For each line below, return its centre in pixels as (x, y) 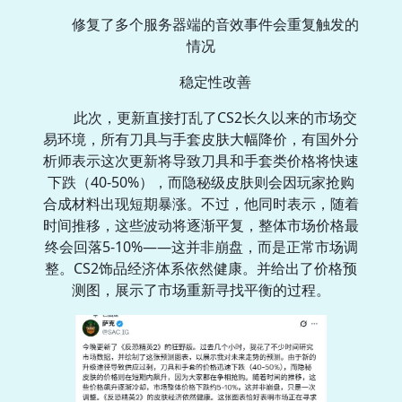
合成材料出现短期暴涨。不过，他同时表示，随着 (201, 204)
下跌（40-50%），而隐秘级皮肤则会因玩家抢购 (201, 183)
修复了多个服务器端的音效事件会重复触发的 (215, 25)
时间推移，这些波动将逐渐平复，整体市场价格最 (201, 226)
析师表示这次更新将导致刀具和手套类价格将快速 (201, 161)
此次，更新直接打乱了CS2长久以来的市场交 (215, 118)
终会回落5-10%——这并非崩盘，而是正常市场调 (201, 247)
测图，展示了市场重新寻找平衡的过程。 (201, 290)
